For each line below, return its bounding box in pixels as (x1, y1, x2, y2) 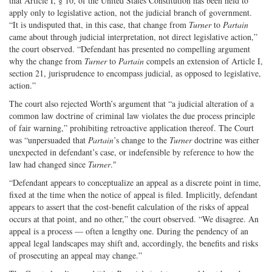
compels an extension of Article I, (144, 55, 263, 67)
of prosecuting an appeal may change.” (9, 250, 142, 262)
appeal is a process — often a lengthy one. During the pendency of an (9, 225, 248, 237)
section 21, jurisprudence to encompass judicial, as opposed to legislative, (9, 67, 261, 80)
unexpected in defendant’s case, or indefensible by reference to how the (9, 146, 254, 158)
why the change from (9, 55, 82, 67)
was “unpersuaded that (9, 134, 88, 146)
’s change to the (114, 134, 169, 146)
